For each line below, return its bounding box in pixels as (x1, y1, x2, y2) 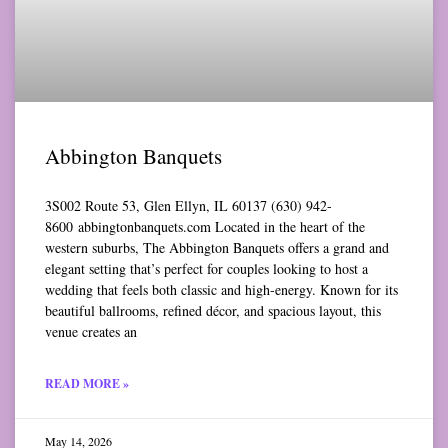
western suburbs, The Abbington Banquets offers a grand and (45, 238, 389, 258)
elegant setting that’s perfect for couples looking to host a (45, 259, 368, 279)
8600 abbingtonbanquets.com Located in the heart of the (45, 217, 365, 237)
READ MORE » (45, 375, 129, 393)
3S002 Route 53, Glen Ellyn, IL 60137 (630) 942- (45, 196, 332, 216)
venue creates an (45, 322, 137, 342)
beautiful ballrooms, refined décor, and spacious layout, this (45, 301, 381, 321)
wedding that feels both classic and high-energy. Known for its (45, 280, 398, 300)
